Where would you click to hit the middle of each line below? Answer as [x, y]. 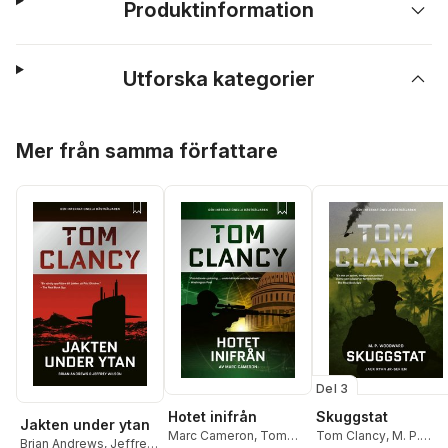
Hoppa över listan [77, 136]
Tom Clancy [351, 435]
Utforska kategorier [219, 79]
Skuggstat [352, 416]
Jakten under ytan [85, 425]
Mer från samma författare [147, 151]
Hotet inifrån [212, 416]
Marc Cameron [211, 435]
